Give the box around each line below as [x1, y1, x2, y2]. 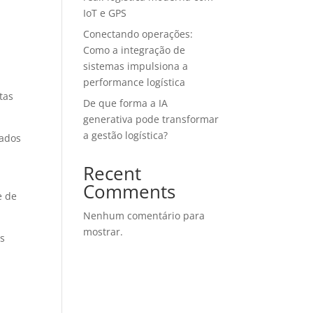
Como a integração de [83, 43, 186, 57]
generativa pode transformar [83, 112, 219, 126]
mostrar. [83, 225, 124, 238]
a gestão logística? [83, 129, 168, 142]
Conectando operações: [83, 27, 194, 41]
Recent [83, 161, 142, 186]
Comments [83, 179, 176, 204]
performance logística [83, 75, 186, 89]
